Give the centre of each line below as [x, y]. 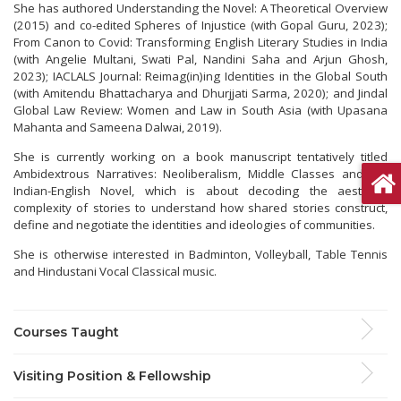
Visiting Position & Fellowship [112, 376]
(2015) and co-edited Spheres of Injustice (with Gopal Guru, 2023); [200, 26]
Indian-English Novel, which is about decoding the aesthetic [200, 191]
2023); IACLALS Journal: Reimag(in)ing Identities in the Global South [200, 77]
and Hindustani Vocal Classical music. [116, 272]
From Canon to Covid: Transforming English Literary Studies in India [200, 43]
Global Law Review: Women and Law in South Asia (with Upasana [200, 111]
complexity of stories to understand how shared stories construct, [200, 208]
